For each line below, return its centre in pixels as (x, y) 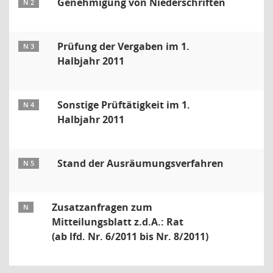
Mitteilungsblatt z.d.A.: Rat (118, 222)
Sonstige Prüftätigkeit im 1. (124, 105)
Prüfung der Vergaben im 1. (123, 46)
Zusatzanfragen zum (102, 207)
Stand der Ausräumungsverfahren (140, 163)
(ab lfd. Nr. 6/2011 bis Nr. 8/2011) (130, 236)
